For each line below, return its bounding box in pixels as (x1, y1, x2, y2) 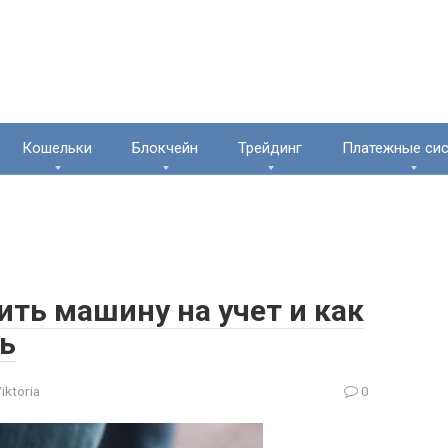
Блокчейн (132, 139, 198, 157)
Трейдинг (238, 139, 302, 157)
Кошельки (22, 139, 92, 157)
